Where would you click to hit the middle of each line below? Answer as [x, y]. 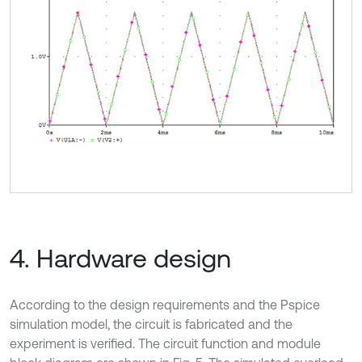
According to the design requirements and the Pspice [165, 305]
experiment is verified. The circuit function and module [165, 344]
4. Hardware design [120, 259]
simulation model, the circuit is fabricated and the [151, 324]
